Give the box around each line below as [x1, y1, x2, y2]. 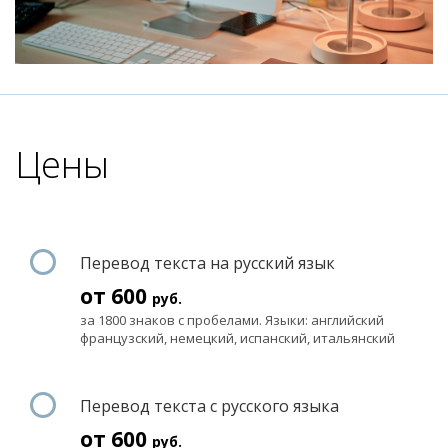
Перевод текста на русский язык [80, 251, 335, 274]
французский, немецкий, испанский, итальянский [80, 328, 395, 347]
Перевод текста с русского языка [80, 394, 339, 417]
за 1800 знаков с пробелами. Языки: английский [80, 310, 384, 329]
